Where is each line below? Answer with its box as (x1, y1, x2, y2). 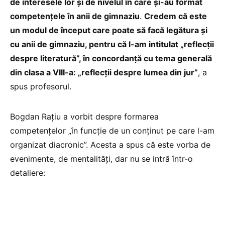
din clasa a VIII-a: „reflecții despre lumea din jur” (10, 67, 198, 77)
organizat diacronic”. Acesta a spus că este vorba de (10, 139, 210, 150)
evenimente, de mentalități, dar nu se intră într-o (10, 153, 193, 164)
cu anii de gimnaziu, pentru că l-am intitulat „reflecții (10, 39, 214, 49)
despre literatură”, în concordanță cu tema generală (10, 53, 212, 63)
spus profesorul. (10, 81, 71, 91)
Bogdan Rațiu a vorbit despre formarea (10, 111, 159, 122)
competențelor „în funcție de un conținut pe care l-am (10, 125, 214, 136)
